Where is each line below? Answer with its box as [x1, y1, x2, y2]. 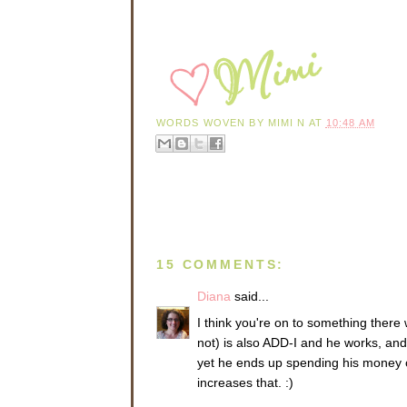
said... [231, 289, 269, 304]
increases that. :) [197, 375, 293, 391]
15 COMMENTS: [156, 256, 285, 272]
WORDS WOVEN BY [156, 116, 268, 128]
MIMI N [267, 116, 306, 128]
